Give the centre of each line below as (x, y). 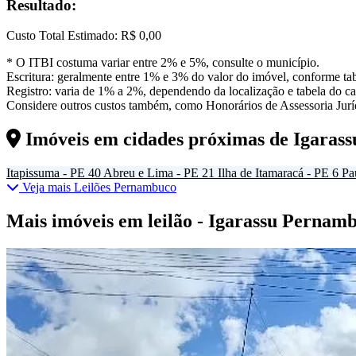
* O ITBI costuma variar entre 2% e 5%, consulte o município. (163, 63)
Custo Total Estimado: (62, 36)
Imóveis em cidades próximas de (157, 139)
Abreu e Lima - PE (151, 173)
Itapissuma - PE (46, 173)
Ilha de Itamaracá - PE (273, 173)
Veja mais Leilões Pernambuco (98, 188)
